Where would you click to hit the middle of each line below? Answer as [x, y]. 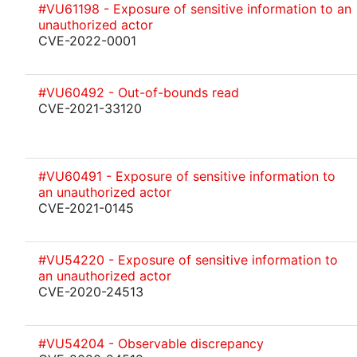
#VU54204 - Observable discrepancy [151, 343]
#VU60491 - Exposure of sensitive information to [187, 176]
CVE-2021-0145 [86, 208]
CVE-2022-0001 [87, 41]
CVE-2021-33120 [90, 108]
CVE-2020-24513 [91, 292]
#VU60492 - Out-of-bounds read [139, 92]
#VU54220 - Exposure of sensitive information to [188, 260]
